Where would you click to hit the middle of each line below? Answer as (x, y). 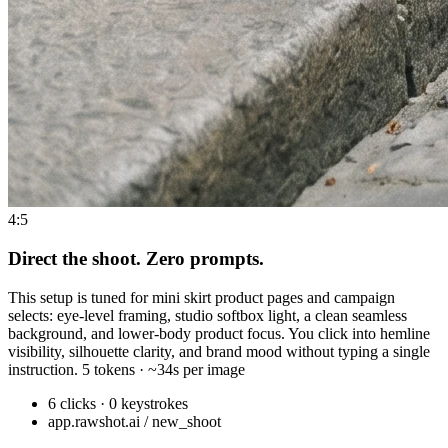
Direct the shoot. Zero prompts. (136, 259)
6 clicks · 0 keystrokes (118, 403)
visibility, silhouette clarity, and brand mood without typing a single (219, 351)
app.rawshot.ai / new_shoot (134, 421)
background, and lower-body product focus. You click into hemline (219, 333)
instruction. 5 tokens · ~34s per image (126, 369)
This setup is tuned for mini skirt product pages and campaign (201, 297)
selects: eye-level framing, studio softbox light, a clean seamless (207, 315)
